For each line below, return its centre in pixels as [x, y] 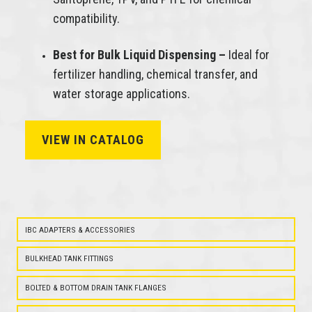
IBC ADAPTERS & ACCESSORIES [80, 229]
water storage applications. [121, 94]
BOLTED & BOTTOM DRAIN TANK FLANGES [95, 288]
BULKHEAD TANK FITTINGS [69, 259]
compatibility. [86, 19]
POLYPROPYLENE [140, 164]
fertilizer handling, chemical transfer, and [155, 75]
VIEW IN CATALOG [93, 140]
